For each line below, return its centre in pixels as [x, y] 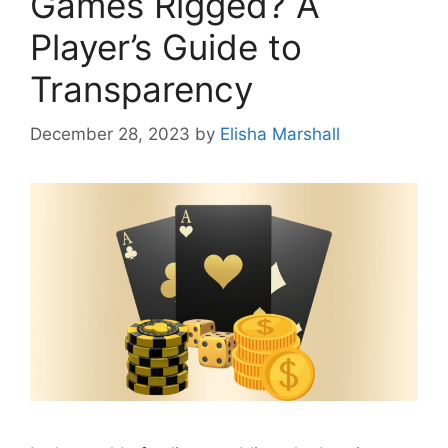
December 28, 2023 [110, 133]
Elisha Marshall [280, 133]
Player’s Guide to [166, 47]
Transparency [141, 89]
